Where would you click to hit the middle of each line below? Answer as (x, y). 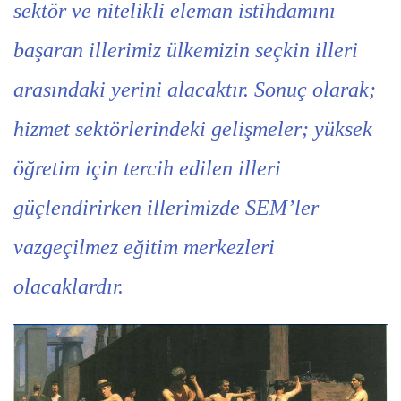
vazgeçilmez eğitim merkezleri (144, 247)
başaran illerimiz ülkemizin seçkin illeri (186, 50)
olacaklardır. (68, 286)
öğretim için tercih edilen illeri (147, 168)
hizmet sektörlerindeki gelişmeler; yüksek (193, 129)
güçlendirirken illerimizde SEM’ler (166, 208)
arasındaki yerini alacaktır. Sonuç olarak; (195, 90)
